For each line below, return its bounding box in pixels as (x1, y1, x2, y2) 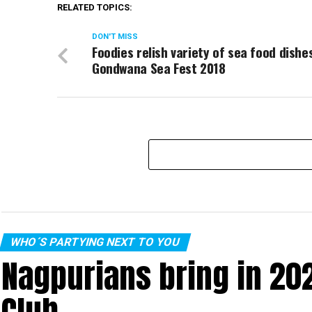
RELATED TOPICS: (57, 2, 132, 13)
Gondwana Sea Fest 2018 (92, 58, 226, 78)
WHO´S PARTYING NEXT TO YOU (8, 235, 182, 249)
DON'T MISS (92, 32, 138, 41)
